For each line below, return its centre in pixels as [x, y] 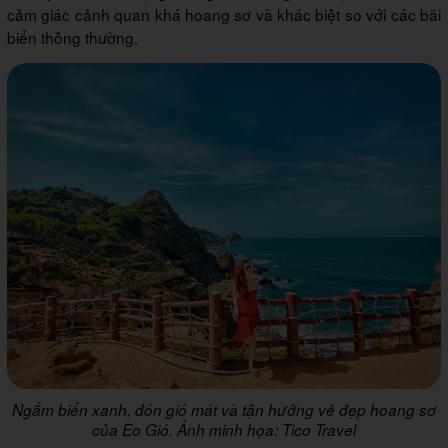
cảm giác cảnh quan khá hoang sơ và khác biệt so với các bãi [224, 14]
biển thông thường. [72, 37]
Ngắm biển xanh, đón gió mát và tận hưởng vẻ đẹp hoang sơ [224, 409]
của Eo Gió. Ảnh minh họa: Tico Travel [224, 429]
